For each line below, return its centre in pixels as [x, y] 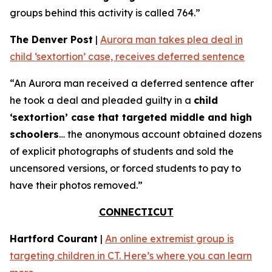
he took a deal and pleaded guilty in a [102, 100]
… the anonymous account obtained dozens [160, 134]
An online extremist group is [169, 239]
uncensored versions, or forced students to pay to [125, 168]
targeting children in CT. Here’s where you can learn [131, 256]
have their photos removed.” [76, 185]
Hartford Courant [54, 239]
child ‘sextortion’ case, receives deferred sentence [127, 56]
